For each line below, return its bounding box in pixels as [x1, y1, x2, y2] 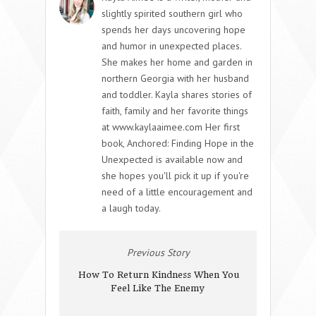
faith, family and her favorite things [102, 104, 248, 117]
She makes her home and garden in [102, 55, 253, 68]
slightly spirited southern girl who [102, 6, 243, 20]
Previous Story [126, 245, 190, 259]
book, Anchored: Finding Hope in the [102, 136, 254, 150]
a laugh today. [102, 201, 161, 214]
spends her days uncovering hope [102, 23, 245, 36]
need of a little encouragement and [102, 185, 253, 198]
